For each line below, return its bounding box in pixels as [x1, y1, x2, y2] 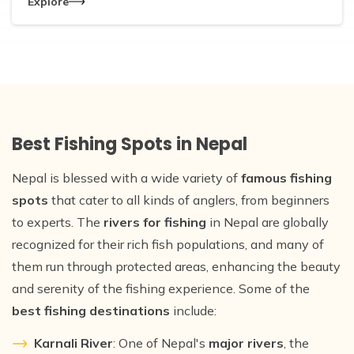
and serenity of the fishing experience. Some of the [12, 280, 310, 296]
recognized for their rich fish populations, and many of [12, 235, 324, 252]
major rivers [209, 334, 284, 351]
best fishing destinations [12, 302, 170, 318]
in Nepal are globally [206, 213, 329, 230]
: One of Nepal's [113, 334, 209, 351]
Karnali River [34, 334, 113, 351]
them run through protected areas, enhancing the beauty [12, 258, 341, 274]
